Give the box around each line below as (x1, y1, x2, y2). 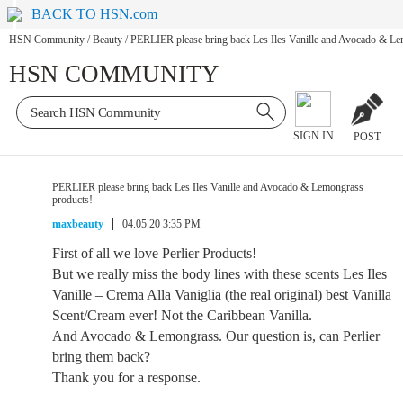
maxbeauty (52, 218, 103, 230)
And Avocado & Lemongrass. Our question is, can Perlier (52, 328, 380, 344)
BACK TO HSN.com (31, 6, 158, 22)
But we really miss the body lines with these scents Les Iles (52, 266, 387, 282)
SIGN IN (292, 130, 334, 143)
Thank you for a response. (52, 370, 201, 385)
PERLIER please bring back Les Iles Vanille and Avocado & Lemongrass (52, 181, 363, 193)
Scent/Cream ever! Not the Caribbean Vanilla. (52, 308, 312, 323)
